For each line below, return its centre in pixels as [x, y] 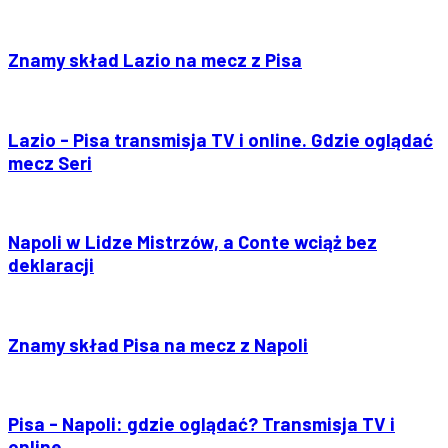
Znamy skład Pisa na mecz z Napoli [158, 344]
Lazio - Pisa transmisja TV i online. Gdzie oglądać [220, 139]
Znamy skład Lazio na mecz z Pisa [155, 60]
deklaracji [51, 265]
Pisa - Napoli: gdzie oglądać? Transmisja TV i [201, 424]
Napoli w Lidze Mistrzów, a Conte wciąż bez [192, 242]
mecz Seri [50, 162]
